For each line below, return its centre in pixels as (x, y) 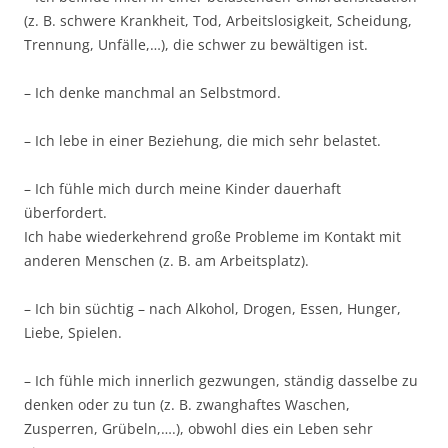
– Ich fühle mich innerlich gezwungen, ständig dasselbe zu (221, 380)
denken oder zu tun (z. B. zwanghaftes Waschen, (187, 404)
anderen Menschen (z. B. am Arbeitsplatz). (166, 260)
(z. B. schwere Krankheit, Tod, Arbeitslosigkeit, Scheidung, (218, 20)
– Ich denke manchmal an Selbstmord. (152, 92)
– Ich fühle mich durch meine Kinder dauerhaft (182, 188)
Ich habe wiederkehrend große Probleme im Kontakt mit (212, 236)
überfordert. (65, 212)
